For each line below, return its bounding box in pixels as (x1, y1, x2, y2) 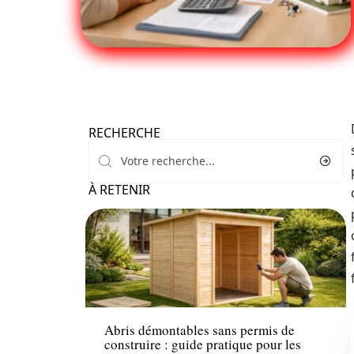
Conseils (104, 284, 146, 299)
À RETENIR (88, 181, 150, 198)
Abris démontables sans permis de (104, 321, 295, 340)
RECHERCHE (88, 124, 160, 141)
